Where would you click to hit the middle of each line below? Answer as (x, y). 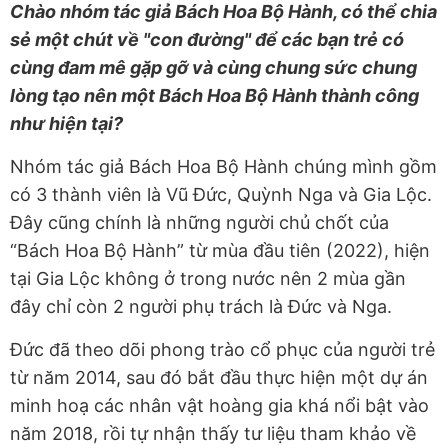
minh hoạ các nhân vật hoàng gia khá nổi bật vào (219, 406)
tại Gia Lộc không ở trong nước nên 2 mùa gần (208, 279)
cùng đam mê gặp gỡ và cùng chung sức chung (213, 68)
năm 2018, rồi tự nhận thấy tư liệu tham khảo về (213, 434)
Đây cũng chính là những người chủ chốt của (199, 223)
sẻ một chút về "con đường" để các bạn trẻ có (207, 40)
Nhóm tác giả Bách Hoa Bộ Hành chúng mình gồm (223, 167)
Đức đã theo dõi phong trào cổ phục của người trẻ (222, 350)
